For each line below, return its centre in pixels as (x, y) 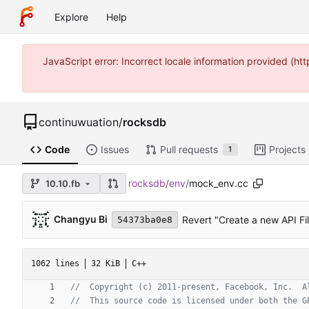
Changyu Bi (81, 219)
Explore (71, 17)
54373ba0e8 (145, 219)
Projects (287, 150)
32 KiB (106, 264)
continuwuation (79, 122)
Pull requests (189, 150)
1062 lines (55, 264)
